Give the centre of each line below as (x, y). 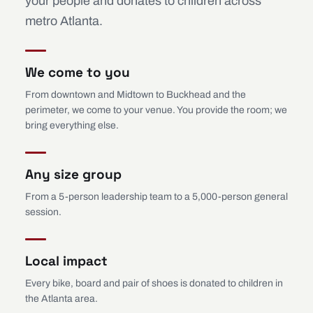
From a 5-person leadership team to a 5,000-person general (156, 197)
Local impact (66, 261)
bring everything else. (72, 125)
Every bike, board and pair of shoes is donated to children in (154, 283)
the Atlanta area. (61, 299)
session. (43, 212)
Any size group (73, 174)
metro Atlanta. (64, 21)
